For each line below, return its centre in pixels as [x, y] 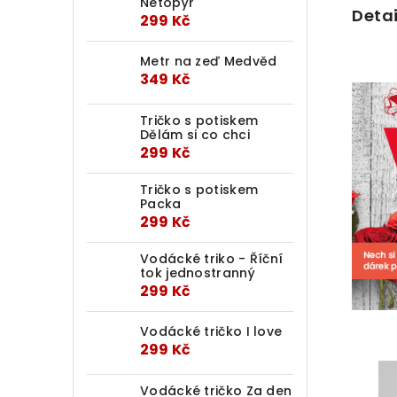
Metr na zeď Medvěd [209, 62]
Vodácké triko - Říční [212, 258]
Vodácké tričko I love [211, 332]
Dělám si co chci [195, 134]
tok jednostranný [198, 272]
